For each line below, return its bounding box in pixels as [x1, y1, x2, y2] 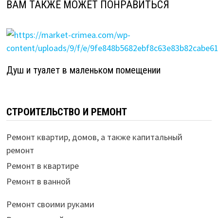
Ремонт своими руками [6, 198, 94, 210]
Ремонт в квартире [6, 160, 79, 171]
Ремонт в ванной [6, 175, 71, 187]
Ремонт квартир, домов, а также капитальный [6, 131, 182, 143]
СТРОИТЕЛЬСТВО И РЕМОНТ [6, 106, 127, 118]
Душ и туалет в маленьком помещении [6, 64, 161, 76]
